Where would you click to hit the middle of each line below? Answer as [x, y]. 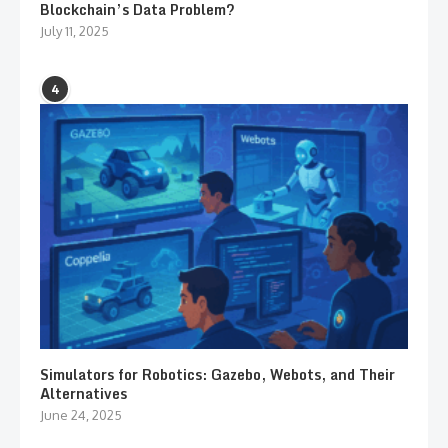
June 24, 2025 [81, 415]
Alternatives [83, 394]
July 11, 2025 [74, 30]
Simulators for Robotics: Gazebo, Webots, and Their [217, 375]
